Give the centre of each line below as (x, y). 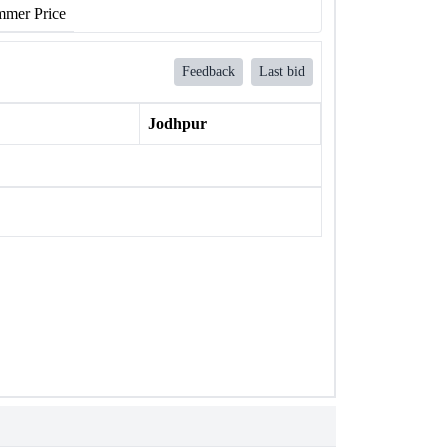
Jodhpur (177, 123)
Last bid (282, 71)
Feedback (208, 71)
